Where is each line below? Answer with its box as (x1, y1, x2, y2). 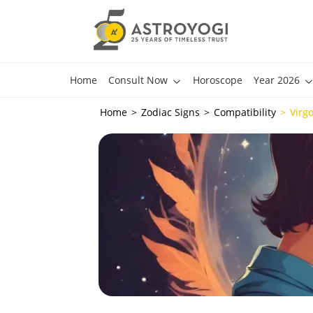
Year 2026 (253, 73, 300, 87)
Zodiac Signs (141, 105, 201, 119)
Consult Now (108, 73, 168, 87)
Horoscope (192, 73, 242, 87)
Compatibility (214, 105, 277, 119)
